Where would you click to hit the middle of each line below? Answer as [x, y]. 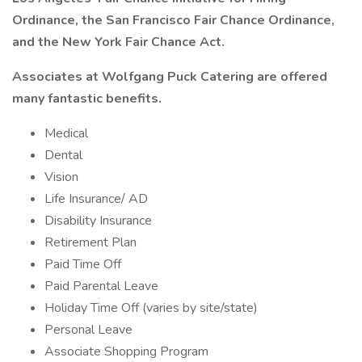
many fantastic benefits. [87, 99]
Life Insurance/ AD [96, 199]
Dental [63, 155]
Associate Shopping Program [126, 351]
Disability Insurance [98, 221]
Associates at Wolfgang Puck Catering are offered [170, 77]
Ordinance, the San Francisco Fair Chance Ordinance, [173, 20]
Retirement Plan [90, 242]
